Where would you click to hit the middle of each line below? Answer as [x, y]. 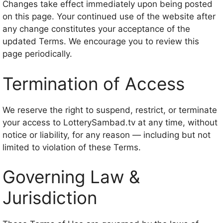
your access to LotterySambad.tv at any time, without [110, 122]
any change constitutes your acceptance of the [96, 29]
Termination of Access [94, 83]
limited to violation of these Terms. [72, 147]
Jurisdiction [50, 198]
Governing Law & [71, 177]
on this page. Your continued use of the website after [109, 16]
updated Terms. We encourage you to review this [101, 41]
